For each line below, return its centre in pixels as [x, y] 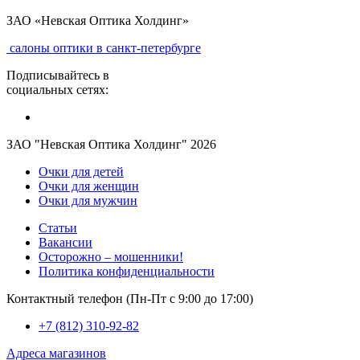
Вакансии [65, 243]
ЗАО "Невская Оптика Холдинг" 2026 [111, 145]
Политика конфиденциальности [127, 272]
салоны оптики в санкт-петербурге [105, 48]
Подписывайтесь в [58, 76]
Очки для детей [81, 172]
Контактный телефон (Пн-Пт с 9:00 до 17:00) [130, 299]
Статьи [58, 228]
